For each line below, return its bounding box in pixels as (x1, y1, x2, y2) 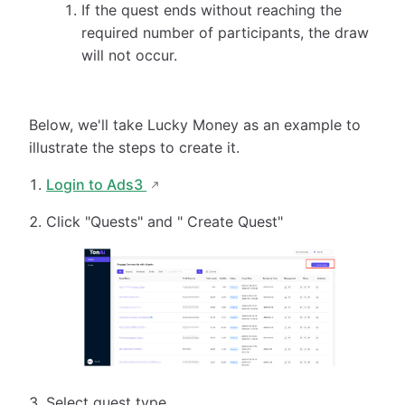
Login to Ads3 (46, 174, 147, 193)
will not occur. (80, 45, 177, 64)
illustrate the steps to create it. (29, 137, 240, 156)
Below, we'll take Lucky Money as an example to (29, 115, 361, 134)
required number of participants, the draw (80, 23, 369, 42)
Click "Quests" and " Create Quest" (46, 212, 284, 231)
